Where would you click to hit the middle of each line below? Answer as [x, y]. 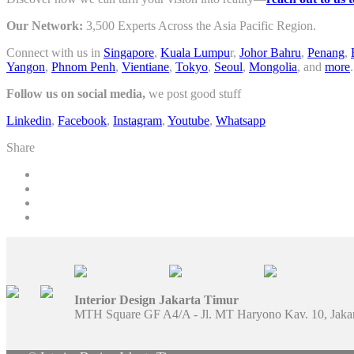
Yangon [26, 67]
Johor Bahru [270, 53]
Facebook [82, 121]
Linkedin [29, 121]
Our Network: [45, 26]
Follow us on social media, [76, 94]
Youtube [188, 121]
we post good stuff [193, 94]
